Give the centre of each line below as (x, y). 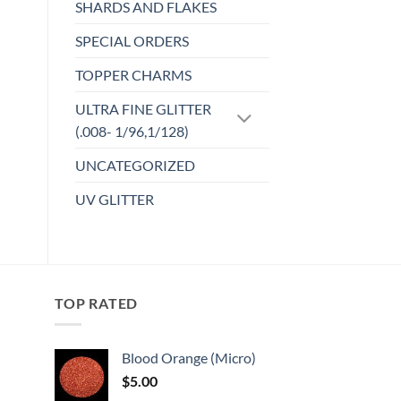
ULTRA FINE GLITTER (143, 108)
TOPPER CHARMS (133, 74)
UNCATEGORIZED (135, 165)
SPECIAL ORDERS (132, 40)
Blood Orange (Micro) (189, 358)
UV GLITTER (114, 199)
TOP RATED (97, 303)
